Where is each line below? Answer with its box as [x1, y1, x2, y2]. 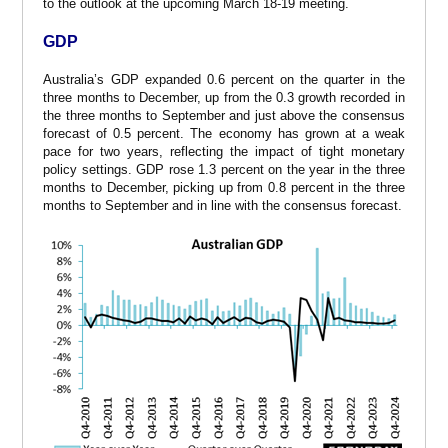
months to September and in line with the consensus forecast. [43, 197, 403, 213]
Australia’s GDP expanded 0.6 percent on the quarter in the [43, 71, 405, 87]
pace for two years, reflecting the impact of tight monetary [43, 143, 405, 159]
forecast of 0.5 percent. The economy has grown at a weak [43, 125, 405, 141]
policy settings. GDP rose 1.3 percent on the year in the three [43, 161, 405, 177]
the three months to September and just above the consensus [43, 107, 405, 123]
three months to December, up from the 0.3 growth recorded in [43, 89, 405, 105]
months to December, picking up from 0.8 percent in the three [43, 179, 405, 195]
